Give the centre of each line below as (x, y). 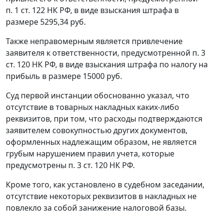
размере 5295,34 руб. (46, 22)
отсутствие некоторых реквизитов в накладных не (101, 196)
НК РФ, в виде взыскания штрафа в (112, 10)
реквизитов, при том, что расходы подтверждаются (104, 119)
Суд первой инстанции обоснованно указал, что (98, 96)
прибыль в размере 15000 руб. (64, 76)
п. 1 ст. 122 (25, 10)
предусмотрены (37, 165)
